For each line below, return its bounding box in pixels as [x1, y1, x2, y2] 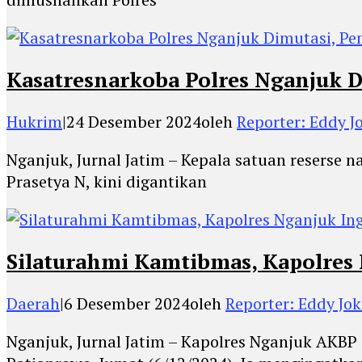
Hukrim [6, 110, 62, 133]
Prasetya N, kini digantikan [6, 170, 207, 192]
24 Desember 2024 [66, 110, 201, 133]
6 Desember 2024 [64, 292, 190, 314]
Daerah [6, 292, 60, 314]
